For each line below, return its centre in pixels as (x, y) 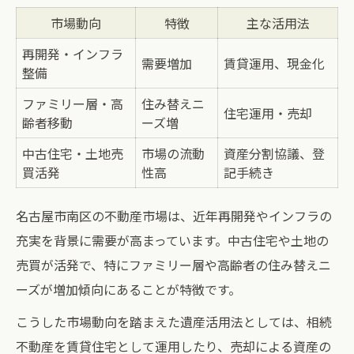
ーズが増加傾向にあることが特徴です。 (128, 289)
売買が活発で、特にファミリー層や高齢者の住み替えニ (173, 265)
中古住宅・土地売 (73, 153)
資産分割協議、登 (274, 153)
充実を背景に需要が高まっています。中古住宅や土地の (172, 240)
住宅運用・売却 (268, 113)
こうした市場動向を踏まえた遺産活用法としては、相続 (174, 322)
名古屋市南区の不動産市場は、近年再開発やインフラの (174, 216)
